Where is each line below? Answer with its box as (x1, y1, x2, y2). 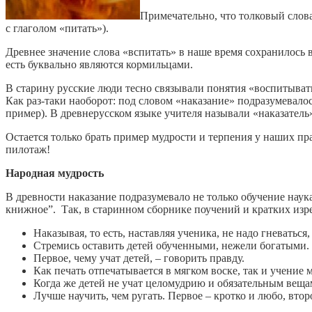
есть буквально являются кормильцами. (6, 58, 193, 70)
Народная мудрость (6, 166, 104, 179)
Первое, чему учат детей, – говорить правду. (33, 251, 244, 264)
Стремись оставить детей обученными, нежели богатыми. (33, 239, 309, 251)
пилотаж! (6, 143, 50, 155)
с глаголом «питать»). (6, 22, 109, 34)
